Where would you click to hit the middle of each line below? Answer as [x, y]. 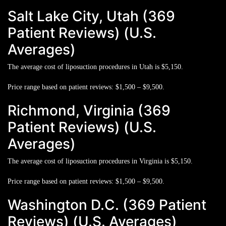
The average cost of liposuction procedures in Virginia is [89, 161]
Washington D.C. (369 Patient [107, 205]
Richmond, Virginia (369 [89, 110]
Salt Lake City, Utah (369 [91, 16]
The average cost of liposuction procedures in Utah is [84, 67]
